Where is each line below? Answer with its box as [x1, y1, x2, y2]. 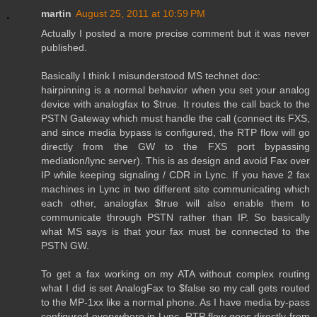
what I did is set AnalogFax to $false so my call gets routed [41, 282, 310, 294]
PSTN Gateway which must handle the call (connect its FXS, [41, 113, 310, 125]
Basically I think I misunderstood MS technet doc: [41, 70, 260, 82]
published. [41, 42, 87, 54]
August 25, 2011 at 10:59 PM [76, 8, 205, 20]
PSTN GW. [41, 240, 89, 252]
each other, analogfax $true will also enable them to [41, 197, 310, 209]
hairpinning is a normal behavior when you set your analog [41, 84, 310, 96]
